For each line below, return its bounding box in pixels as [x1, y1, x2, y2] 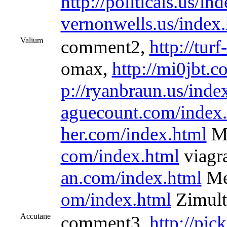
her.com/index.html [60, 124, 207, 144]
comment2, [60, 36, 149, 57]
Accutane [20, 212, 51, 220]
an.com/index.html [60, 167, 202, 188]
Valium [20, 36, 43, 45]
